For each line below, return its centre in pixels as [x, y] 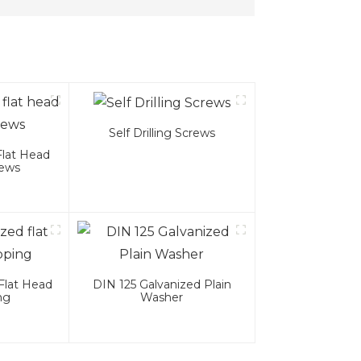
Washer [162, 298]
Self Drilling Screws [162, 133]
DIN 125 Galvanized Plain [162, 285]
